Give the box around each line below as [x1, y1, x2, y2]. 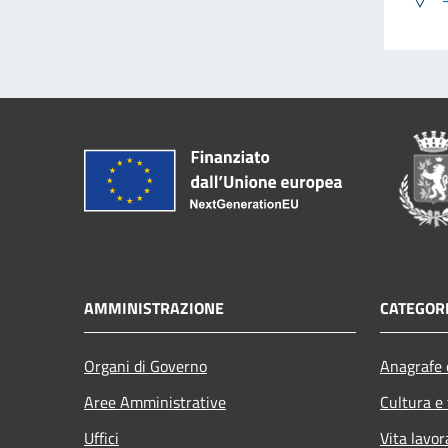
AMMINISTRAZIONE [84, 296, 224, 321]
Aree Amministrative [84, 390, 226, 415]
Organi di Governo [84, 354, 207, 379]
